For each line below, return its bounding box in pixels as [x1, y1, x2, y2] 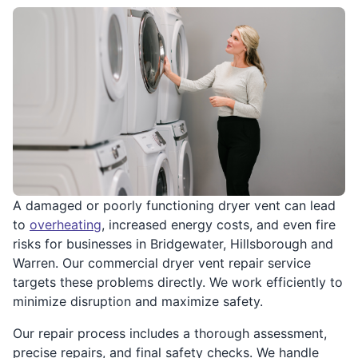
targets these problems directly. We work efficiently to [13, 273, 343, 290]
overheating [30, 216, 101, 233]
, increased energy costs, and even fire [101, 216, 336, 233]
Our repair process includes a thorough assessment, [13, 324, 327, 341]
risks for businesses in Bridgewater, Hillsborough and [13, 235, 333, 252]
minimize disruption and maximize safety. [13, 292, 263, 309]
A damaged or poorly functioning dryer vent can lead [13, 197, 336, 213]
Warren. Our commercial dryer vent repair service [13, 254, 311, 271]
